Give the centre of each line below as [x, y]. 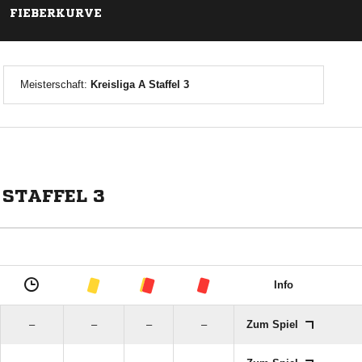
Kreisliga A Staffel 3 [139, 84]
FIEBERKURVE [56, 13]
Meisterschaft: [55, 84]
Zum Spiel [274, 324]
